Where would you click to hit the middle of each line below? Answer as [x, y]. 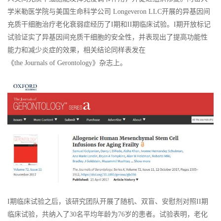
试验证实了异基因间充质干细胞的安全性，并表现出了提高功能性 [108, 37]
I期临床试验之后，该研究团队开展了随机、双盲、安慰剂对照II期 [108, 201]
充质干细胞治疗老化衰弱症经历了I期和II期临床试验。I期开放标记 [109, 24]
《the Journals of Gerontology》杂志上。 [67, 63]
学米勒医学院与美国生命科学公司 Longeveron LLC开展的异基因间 [109, 11]
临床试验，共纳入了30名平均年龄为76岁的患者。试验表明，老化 [108, 214]
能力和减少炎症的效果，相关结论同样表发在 [76, 50]
